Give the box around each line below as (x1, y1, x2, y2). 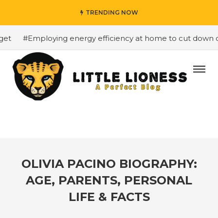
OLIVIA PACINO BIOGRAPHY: (21, 157, 197, 171)
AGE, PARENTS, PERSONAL (26, 173, 192, 187)
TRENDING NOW (85, 9, 138, 16)
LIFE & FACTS (68, 190, 150, 204)
